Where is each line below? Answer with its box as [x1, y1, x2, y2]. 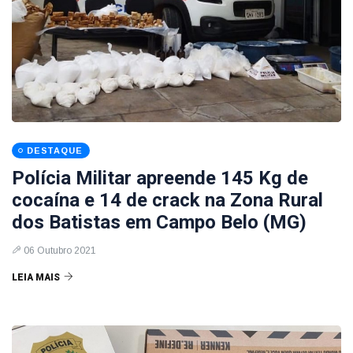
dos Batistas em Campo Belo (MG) [12, 211, 307, 233]
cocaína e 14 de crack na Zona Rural [12, 189, 323, 211]
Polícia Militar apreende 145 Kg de [12, 167, 308, 189]
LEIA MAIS [12, 272, 60, 283]
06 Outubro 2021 [24, 245, 96, 256]
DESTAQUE [27, 146, 83, 155]
